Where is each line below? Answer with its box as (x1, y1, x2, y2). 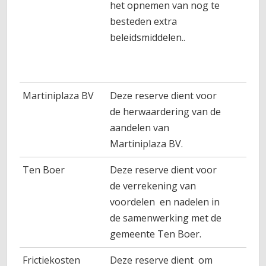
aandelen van (110, 121, 170, 134)
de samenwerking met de (110, 211, 222, 224)
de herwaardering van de (110, 105, 221, 118)
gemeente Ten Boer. (110, 227, 202, 240)
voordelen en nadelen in (110, 195, 220, 208)
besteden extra (110, 15, 178, 28)
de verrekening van (110, 179, 197, 192)
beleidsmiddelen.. (110, 31, 186, 44)
